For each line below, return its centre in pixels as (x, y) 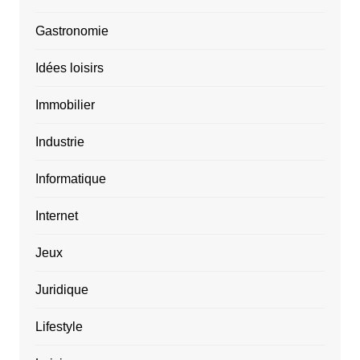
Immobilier (65, 105)
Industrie (59, 142)
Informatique (70, 179)
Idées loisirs (69, 68)
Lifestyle (59, 327)
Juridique (61, 290)
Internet (56, 216)
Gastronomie (72, 31)
